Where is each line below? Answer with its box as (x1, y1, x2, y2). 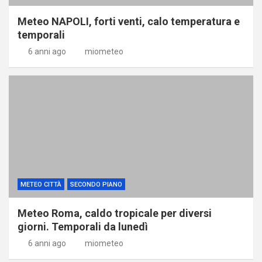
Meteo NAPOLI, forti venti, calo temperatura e (18, 15, 240, 27)
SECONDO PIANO (70, 180, 122, 188)
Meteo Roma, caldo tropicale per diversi (18, 206, 212, 219)
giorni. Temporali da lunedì (18, 220, 148, 233)
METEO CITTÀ (20, 180, 61, 188)
